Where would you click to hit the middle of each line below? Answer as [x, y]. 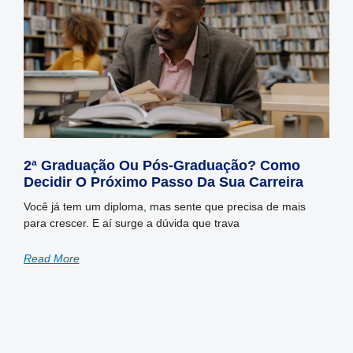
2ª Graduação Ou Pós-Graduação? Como [162, 166]
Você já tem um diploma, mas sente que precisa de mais [164, 207]
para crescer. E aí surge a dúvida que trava [131, 223]
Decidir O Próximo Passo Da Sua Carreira [163, 182]
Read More [51, 259]
